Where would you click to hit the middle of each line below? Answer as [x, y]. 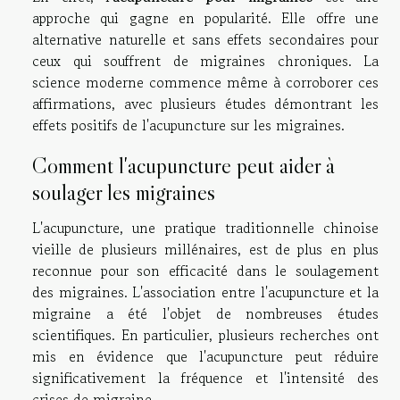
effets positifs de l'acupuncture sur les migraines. [188, 125]
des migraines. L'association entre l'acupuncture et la [205, 292]
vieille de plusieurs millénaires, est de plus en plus [205, 250]
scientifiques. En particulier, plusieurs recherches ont [205, 335]
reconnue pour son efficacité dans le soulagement [205, 271]
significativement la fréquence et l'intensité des [205, 378]
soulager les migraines [124, 193]
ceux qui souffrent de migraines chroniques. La [205, 61]
